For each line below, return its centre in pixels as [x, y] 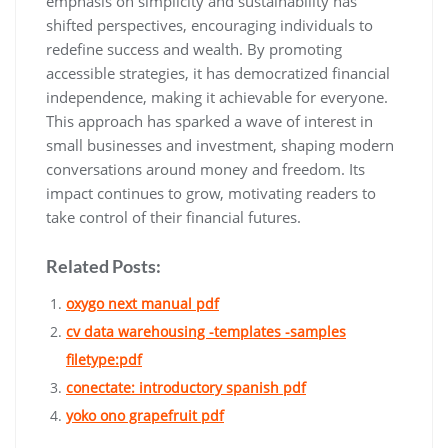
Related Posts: [103, 266]
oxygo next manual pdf [142, 303]
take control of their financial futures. [173, 216]
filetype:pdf [104, 359]
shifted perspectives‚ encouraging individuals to [209, 24]
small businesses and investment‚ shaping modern [220, 144]
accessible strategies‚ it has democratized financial [218, 72]
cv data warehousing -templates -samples [206, 331]
